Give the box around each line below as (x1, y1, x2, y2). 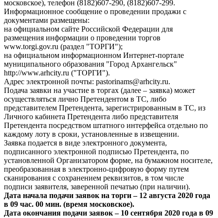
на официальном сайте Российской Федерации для (4, 25, 173, 33)
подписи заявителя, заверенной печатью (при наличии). (4, 182, 192, 191)
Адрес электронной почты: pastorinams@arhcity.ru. (4, 77, 170, 86)
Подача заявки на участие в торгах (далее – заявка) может (4, 86, 195, 94)
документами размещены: (4, 16, 90, 24)
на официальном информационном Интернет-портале (4, 51, 184, 59)
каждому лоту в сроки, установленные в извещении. (4, 130, 179, 138)
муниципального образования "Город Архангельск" (4, 60, 177, 68)
